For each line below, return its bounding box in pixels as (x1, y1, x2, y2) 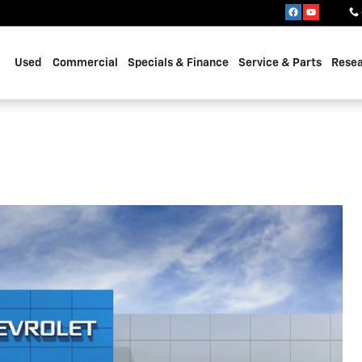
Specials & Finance (128, 57, 229, 69)
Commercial (53, 57, 118, 69)
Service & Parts (238, 57, 322, 69)
